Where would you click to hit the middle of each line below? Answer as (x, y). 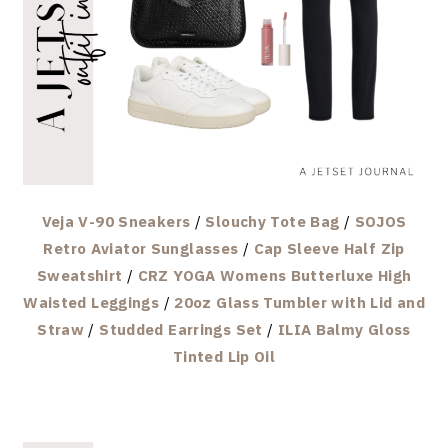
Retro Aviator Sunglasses (141, 248)
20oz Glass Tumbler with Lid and (299, 302)
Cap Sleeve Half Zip (329, 248)
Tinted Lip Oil (224, 356)
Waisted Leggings (91, 302)
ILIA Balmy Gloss (344, 329)
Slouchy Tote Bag (272, 221)
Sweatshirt (79, 275)
